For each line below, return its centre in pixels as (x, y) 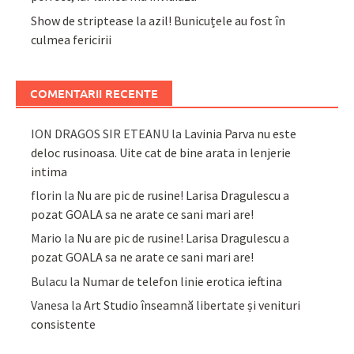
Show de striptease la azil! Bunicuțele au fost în (158, 20)
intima (49, 171)
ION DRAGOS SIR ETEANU (100, 133)
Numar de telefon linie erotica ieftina (183, 281)
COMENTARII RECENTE (94, 93)
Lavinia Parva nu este (241, 133)
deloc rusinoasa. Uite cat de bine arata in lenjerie (161, 152)
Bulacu (49, 281)
